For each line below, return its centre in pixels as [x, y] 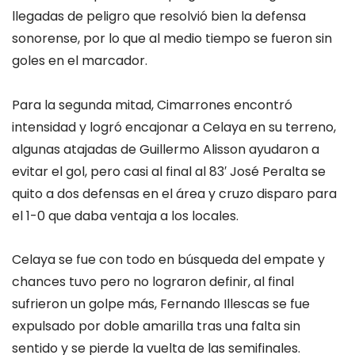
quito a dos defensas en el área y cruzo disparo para [174, 193]
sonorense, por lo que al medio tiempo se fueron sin [172, 39]
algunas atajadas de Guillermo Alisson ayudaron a [166, 149]
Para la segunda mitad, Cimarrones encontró [152, 105]
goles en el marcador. [80, 61]
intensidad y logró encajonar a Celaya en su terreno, [174, 127]
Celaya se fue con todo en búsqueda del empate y [168, 259]
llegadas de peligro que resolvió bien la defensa [159, 17]
